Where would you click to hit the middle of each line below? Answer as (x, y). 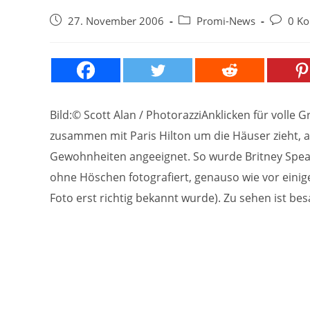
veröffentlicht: (82, 35)
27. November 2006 (116, 21)
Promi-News (226, 21)
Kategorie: (201, 35)
